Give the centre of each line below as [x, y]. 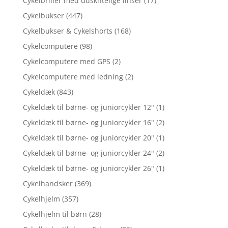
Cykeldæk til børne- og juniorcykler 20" [88, 138]
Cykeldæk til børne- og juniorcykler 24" [88, 153]
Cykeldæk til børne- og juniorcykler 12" [88, 107]
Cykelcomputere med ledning [73, 77]
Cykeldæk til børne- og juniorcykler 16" [88, 123]
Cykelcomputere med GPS [66, 62]
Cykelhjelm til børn [55, 214]
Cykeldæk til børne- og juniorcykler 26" [88, 168]
